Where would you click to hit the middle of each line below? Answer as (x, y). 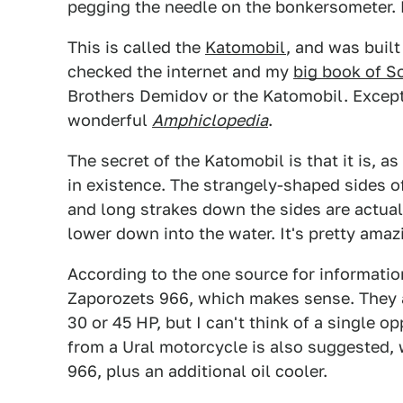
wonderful (110, 120)
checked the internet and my (180, 72)
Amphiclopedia (210, 120)
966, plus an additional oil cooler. (197, 371)
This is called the (136, 47)
